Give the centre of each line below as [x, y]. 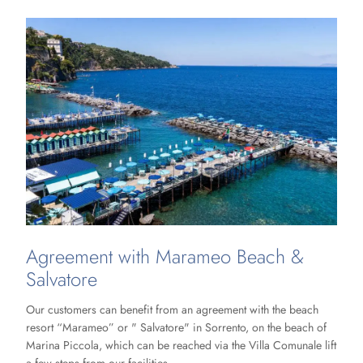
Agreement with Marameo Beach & [165, 256]
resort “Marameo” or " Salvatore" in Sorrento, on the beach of [176, 328]
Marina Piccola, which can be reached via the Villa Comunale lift [181, 346]
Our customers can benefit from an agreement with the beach [172, 310]
